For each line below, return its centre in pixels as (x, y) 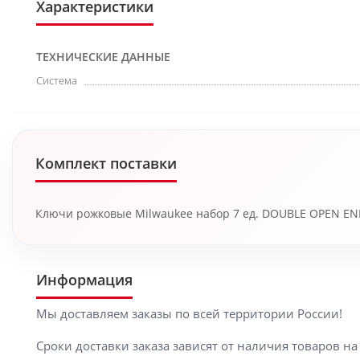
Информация (84, 280)
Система (57, 80)
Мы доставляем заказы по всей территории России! (189, 313)
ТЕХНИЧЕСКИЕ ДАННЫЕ (103, 57)
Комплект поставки (106, 163)
